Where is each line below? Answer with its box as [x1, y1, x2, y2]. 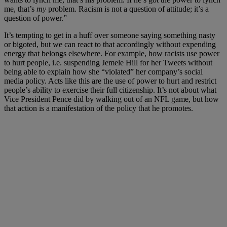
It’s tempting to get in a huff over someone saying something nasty [4, 30, 215, 40]
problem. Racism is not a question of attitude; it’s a [46, 4, 209, 13]
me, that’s [4, 4, 36, 13]
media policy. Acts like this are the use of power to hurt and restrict [4, 76, 216, 85]
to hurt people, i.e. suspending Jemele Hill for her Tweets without [4, 58, 212, 67]
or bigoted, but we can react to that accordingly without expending [4, 40, 216, 49]
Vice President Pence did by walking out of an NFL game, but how [4, 94, 219, 103]
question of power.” [4, 13, 67, 22]
